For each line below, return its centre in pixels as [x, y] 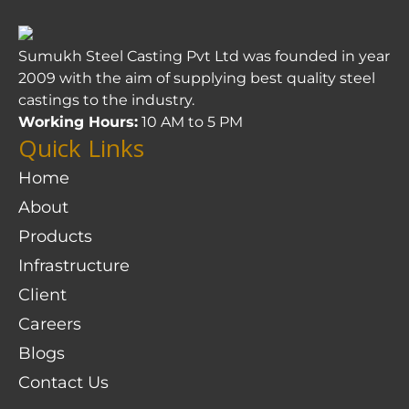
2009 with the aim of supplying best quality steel [197, 78]
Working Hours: [78, 121]
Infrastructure [74, 265]
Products [55, 236]
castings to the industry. [106, 100]
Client [42, 294]
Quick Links [81, 147]
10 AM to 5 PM [190, 121]
